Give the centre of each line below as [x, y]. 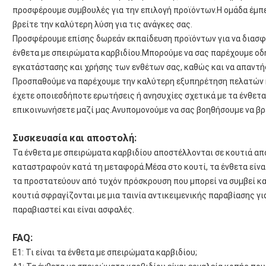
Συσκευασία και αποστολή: [75, 138]
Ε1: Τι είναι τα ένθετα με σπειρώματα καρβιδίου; [105, 253]
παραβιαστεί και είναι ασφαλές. [73, 210]
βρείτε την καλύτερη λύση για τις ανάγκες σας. [102, 25]
